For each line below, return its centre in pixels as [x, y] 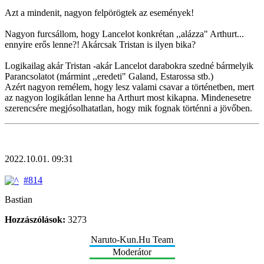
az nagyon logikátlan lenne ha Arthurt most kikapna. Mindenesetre [128, 97]
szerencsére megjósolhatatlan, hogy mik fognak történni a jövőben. [128, 108]
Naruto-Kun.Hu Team [132, 240]
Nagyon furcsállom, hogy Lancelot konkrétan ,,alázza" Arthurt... [124, 34]
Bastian [19, 200]
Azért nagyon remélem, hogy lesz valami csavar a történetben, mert [129, 87]
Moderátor [132, 252]
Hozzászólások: [35, 220]
